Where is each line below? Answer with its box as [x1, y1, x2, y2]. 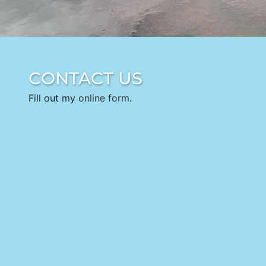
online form [78, 91, 129, 104]
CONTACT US [28, 67, 142, 88]
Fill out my [28, 91, 78, 104]
